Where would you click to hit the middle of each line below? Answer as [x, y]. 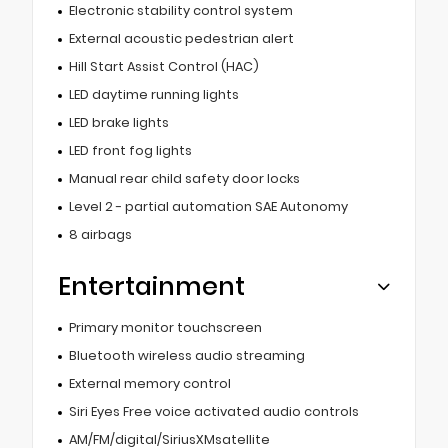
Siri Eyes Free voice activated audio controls [213, 411]
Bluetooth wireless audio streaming [186, 355]
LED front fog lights [130, 150]
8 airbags [100, 234]
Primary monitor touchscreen [165, 327]
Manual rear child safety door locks [184, 178]
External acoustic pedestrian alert [181, 38]
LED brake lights [118, 122]
